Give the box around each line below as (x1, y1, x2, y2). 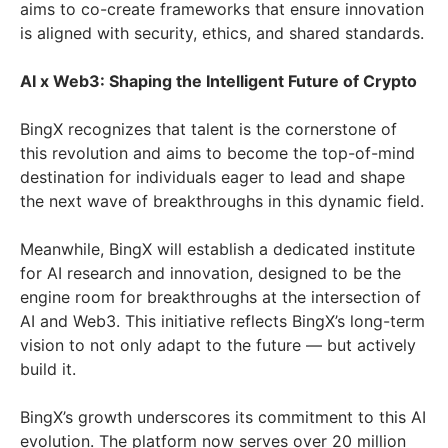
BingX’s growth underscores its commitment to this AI (20, 407, 426, 428)
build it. (20, 359, 76, 380)
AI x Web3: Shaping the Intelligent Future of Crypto (20, 71, 417, 92)
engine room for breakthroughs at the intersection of (20, 287, 421, 308)
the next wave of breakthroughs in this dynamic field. (20, 191, 424, 212)
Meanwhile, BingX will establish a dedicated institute (20, 239, 415, 260)
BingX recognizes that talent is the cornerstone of (20, 119, 397, 140)
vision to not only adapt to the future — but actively (20, 335, 416, 356)
